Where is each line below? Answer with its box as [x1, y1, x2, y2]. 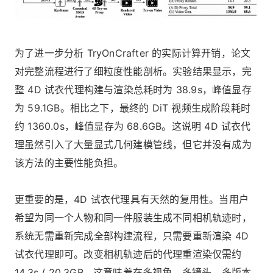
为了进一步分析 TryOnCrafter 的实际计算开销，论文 [15, 47, 251, 60]
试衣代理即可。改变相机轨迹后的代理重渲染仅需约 [15, 248, 242, 261]
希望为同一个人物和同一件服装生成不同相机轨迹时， [15, 211, 252, 224]
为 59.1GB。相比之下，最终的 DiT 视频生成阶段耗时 [15, 102, 250, 115]
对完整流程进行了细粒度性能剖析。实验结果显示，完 [15, 65, 252, 78]
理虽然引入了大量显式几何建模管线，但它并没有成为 [15, 138, 252, 151]
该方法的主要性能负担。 [15, 157, 124, 169]
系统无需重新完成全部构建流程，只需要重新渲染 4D [15, 230, 249, 243]
